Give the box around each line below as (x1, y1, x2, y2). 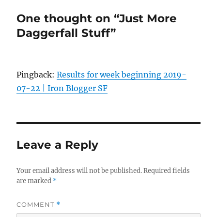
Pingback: (16, 70, 57, 80)
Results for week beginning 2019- (57, 70, 187, 80)
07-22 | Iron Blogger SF (16, 83, 108, 93)
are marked (16, 177, 53, 186)
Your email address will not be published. (16, 167, 142, 175)
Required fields (143, 167, 190, 175)
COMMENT (16, 201, 57, 209)
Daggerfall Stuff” (16, 26, 116, 40)
